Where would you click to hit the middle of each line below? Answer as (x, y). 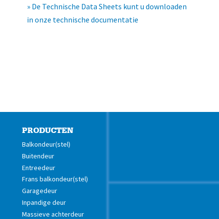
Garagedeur (39, 191)
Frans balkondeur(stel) (55, 179)
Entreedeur (38, 167)
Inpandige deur (44, 202)
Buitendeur (38, 156)
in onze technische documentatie (82, 20)
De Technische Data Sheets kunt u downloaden (109, 6)
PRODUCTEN (47, 131)
